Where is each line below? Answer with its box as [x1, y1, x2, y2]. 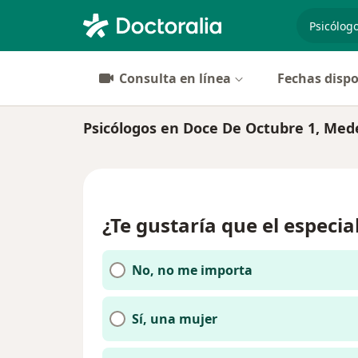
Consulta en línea [119, 70, 231, 87]
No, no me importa [132, 261, 253, 279]
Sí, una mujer [132, 310, 217, 328]
